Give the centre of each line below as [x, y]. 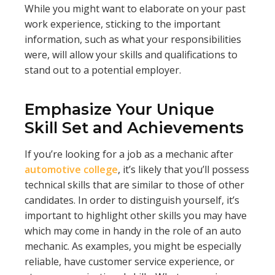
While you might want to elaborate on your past [135, 9]
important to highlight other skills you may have [136, 216]
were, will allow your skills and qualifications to [131, 55]
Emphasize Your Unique [119, 110]
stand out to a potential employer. [104, 70]
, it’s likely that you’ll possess [184, 170]
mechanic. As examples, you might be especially [133, 246]
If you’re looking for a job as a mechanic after [129, 154]
